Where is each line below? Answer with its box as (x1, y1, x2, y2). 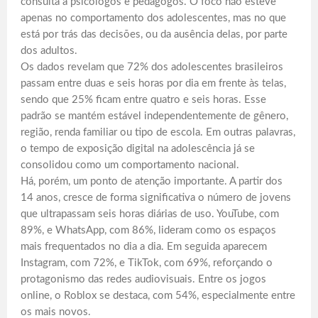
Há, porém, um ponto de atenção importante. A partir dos (21, 176, 283, 187)
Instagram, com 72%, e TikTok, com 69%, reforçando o (21, 258, 273, 269)
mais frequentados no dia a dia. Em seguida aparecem (21, 241, 267, 253)
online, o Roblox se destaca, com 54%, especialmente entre (21, 290, 295, 302)
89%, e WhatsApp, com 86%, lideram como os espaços (21, 225, 276, 236)
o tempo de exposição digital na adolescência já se (21, 143, 255, 155)
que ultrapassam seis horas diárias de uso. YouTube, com (21, 209, 279, 220)
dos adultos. (21, 45, 77, 57)
